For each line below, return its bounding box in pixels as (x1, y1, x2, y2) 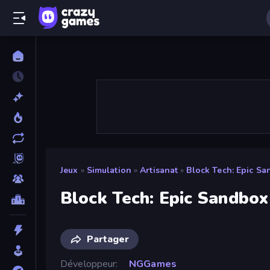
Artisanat (140, 165, 178, 176)
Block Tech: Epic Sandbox (60, 186, 269, 210)
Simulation (86, 165, 131, 176)
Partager (87, 232, 129, 246)
